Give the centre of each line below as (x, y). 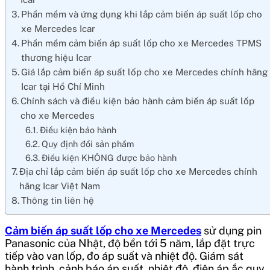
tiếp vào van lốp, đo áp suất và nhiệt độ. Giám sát (124, 256)
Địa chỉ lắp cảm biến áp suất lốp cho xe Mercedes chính (139, 171)
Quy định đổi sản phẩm (87, 143)
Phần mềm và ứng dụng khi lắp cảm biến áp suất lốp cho (142, 14)
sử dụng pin (231, 230)
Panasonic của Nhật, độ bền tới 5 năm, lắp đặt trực (130, 243)
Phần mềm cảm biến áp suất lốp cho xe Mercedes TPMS (142, 43)
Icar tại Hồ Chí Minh (63, 86)
